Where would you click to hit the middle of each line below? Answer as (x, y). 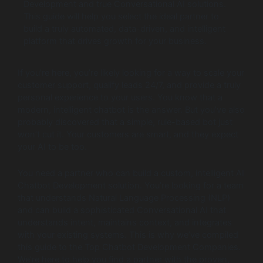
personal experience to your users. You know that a (120, 98)
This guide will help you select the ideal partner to (121, 16)
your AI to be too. (52, 147)
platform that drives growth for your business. (115, 41)
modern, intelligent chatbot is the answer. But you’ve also (131, 110)
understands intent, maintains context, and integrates (125, 222)
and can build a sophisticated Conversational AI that (122, 210)
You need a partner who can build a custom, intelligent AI (131, 173)
